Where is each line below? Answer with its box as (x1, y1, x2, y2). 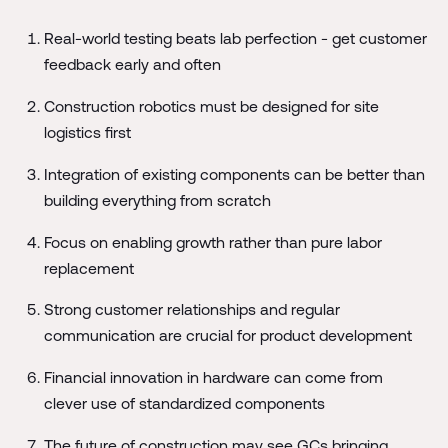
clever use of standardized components (43, 394, 325, 413)
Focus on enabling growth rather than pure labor (43, 232, 382, 251)
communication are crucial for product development (43, 326, 412, 345)
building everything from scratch (43, 190, 271, 209)
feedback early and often (43, 54, 221, 73)
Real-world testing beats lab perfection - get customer (43, 28, 427, 47)
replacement (43, 258, 134, 277)
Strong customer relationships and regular (43, 300, 340, 319)
